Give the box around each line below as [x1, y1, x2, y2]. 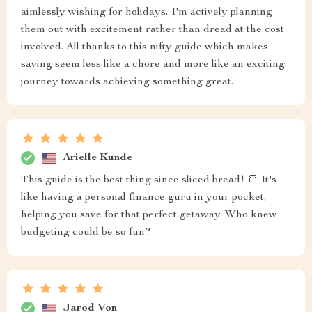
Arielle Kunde [63, 152, 132, 164]
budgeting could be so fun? [21, 227, 151, 238]
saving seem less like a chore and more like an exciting [21, 59, 285, 70]
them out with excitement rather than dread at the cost [21, 24, 284, 36]
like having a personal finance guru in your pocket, [21, 192, 267, 203]
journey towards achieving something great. [21, 77, 233, 88]
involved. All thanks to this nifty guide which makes [21, 42, 268, 53]
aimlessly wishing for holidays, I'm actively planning [21, 7, 272, 18]
